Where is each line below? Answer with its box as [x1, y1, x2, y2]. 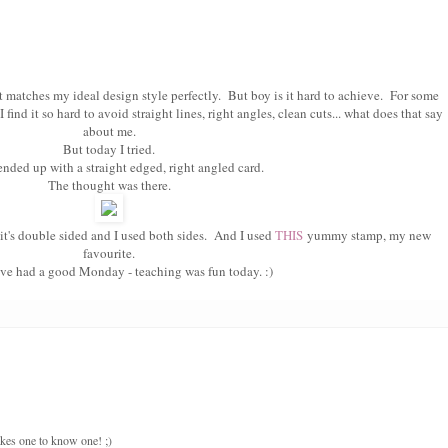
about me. [82, 122, 136, 141]
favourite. [83, 244, 135, 263]
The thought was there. [47, 176, 171, 195]
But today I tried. [63, 140, 155, 159]
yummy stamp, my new [303, 226, 431, 245]
